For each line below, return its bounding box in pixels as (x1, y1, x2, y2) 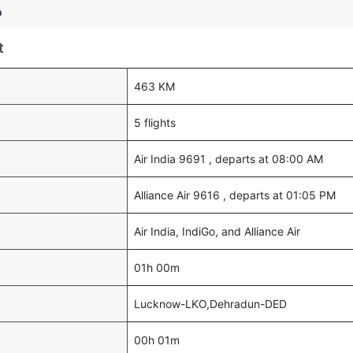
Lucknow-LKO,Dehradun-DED (134, 297, 287, 310)
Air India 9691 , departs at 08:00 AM (134, 152, 323, 165)
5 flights (134, 116, 176, 129)
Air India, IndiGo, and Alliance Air (134, 225, 300, 238)
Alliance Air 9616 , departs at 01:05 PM (134, 188, 336, 202)
